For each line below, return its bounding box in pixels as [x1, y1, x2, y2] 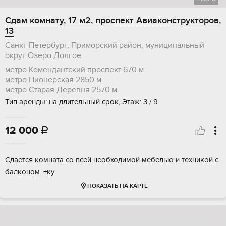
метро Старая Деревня [5, 85, 90, 95]
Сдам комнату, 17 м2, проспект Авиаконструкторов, [5, 15, 221, 26]
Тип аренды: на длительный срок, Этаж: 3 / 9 [5, 97, 158, 107]
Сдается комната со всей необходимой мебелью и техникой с [5, 155, 218, 165]
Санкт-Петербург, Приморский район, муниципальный [5, 40, 204, 51]
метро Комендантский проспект [5, 65, 121, 75]
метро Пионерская [5, 75, 74, 85]
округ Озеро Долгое [5, 50, 81, 61]
